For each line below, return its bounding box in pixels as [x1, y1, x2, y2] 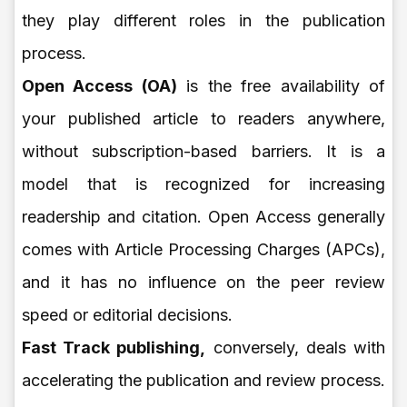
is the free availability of [176, 75, 386, 95]
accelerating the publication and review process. [22, 370, 385, 390]
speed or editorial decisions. [22, 304, 233, 324]
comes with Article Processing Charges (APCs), [22, 239, 385, 259]
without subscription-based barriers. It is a [22, 141, 385, 161]
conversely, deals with [205, 337, 386, 357]
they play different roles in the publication [22, 10, 385, 30]
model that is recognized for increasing [22, 174, 385, 194]
